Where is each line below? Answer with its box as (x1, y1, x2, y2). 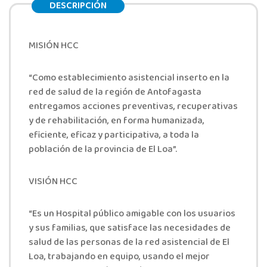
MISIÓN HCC (29, 38, 79, 54)
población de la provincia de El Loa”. (29, 142, 177, 158)
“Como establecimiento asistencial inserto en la (29, 70, 229, 86)
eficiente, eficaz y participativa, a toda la (29, 128, 199, 144)
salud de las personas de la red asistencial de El (29, 235, 229, 251)
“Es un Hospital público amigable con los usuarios (29, 206, 235, 222)
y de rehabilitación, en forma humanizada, (29, 113, 204, 129)
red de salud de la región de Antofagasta (29, 85, 201, 101)
